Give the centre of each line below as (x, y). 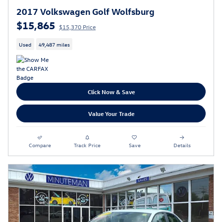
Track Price (87, 145)
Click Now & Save (111, 91)
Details (182, 145)
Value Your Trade (111, 113)
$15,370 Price (77, 27)
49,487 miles (54, 44)
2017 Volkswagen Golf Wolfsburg (85, 11)
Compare (40, 145)
